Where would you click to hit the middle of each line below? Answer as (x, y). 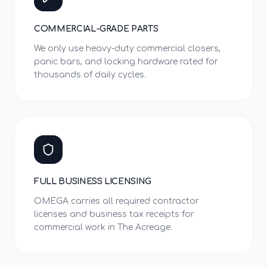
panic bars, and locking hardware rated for (126, 62)
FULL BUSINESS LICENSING (93, 181)
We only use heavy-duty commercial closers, (127, 49)
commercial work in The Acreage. (103, 227)
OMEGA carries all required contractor (117, 201)
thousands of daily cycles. (90, 75)
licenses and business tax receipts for (114, 214)
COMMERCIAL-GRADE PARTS (96, 29)
